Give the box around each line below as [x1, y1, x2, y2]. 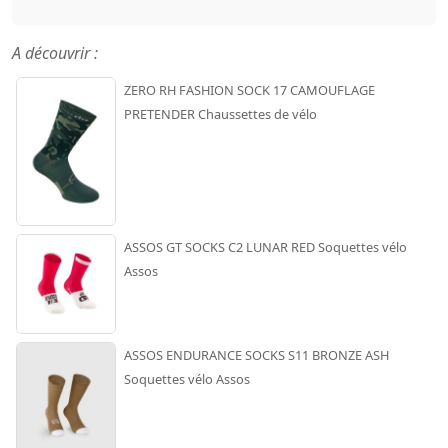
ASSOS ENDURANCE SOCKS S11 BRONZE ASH [124, 346, 389, 365]
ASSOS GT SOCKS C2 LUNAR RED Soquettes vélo [124, 238, 407, 257]
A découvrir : [12, 42, 98, 65]
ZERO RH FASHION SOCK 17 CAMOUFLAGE [124, 81, 375, 100]
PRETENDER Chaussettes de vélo [124, 105, 317, 124]
